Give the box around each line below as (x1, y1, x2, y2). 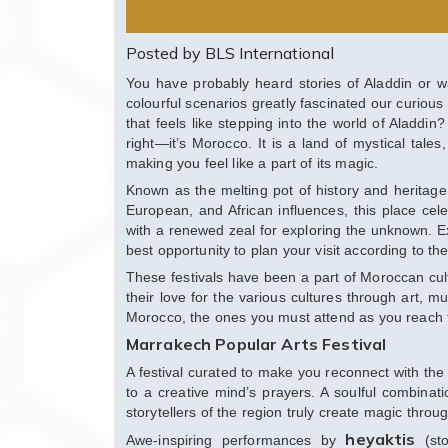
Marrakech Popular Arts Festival (126, 334, 387, 355)
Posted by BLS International (126, 43, 334, 64)
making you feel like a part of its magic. (126, 155, 379, 172)
